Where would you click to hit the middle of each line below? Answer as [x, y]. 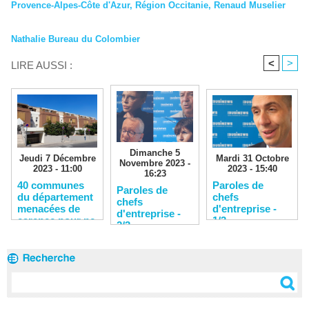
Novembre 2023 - [155, 163]
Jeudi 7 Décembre [57, 158]
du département [55, 197]
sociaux [36, 279]
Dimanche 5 [155, 152]
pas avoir [39, 232]
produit [35, 243]
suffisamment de [57, 255]
